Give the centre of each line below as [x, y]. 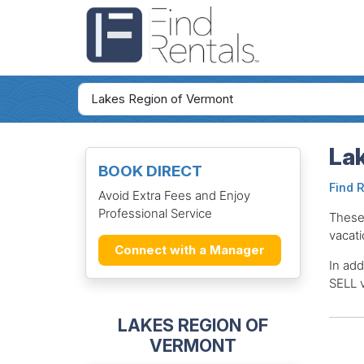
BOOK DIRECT [150, 171]
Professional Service [155, 213]
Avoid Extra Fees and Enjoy [174, 195]
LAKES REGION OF [193, 325]
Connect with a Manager [189, 249]
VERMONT [193, 345]
